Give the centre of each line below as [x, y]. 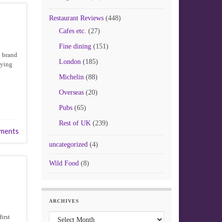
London [70, 62]
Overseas [71, 92]
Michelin [71, 77]
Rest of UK [75, 123]
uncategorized [68, 144]
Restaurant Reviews [76, 18]
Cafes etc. [72, 31]
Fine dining [75, 46]
